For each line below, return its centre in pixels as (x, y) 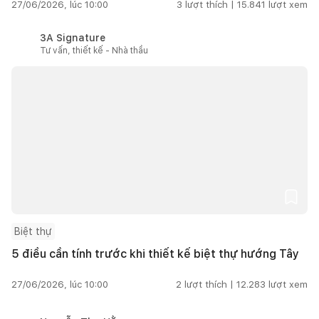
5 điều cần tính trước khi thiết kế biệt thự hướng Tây (155, 253)
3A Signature (73, 37)
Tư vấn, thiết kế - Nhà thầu (94, 50)
